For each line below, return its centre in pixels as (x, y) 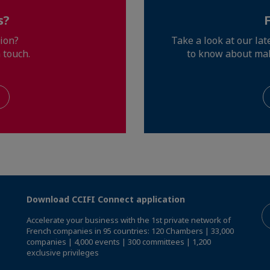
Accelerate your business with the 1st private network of (129, 220)
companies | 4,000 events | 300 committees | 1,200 (119, 242)
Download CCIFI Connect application (106, 199)
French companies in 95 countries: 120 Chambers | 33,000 (130, 231)
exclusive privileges (63, 253)
